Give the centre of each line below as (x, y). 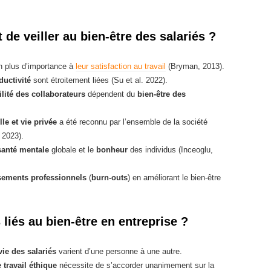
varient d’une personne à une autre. (119, 251)
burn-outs (109, 178)
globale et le (73, 150)
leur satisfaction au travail (121, 66)
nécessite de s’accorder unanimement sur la (135, 265)
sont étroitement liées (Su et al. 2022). (99, 80)
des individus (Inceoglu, (170, 150)
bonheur (112, 150)
